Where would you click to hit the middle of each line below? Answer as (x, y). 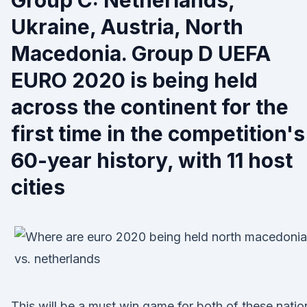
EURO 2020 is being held (134, 80)
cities (38, 187)
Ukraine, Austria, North (127, 27)
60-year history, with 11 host (152, 160)
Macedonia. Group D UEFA (141, 53)
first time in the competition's (158, 134)
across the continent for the (150, 107)
